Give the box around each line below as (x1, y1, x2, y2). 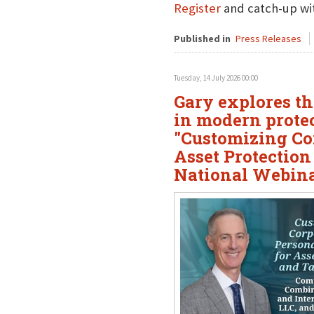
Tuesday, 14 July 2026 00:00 (173, 73, 258, 83)
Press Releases (235, 32, 301, 45)
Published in (173, 32, 231, 45)
